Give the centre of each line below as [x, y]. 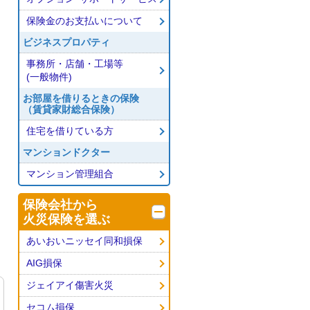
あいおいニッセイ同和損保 [84, 241]
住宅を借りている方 [70, 131]
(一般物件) [49, 77]
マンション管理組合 [70, 174]
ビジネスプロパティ [66, 42]
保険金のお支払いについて [84, 21]
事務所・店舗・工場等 [75, 64]
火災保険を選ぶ [66, 219]
